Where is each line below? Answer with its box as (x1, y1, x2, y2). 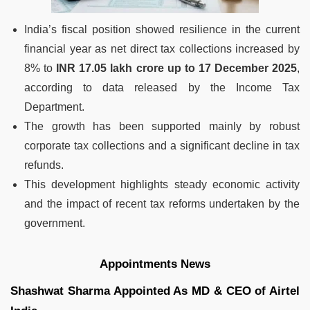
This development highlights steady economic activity (24, 178, 300, 190)
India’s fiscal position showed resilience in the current (24, 23, 300, 35)
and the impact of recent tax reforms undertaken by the (24, 197, 300, 210)
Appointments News (100, 257, 210, 271)
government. (24, 217, 85, 229)
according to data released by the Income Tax (24, 81, 300, 93)
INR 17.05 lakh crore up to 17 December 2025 (56, 62, 298, 74)
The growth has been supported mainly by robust (24, 120, 300, 132)
